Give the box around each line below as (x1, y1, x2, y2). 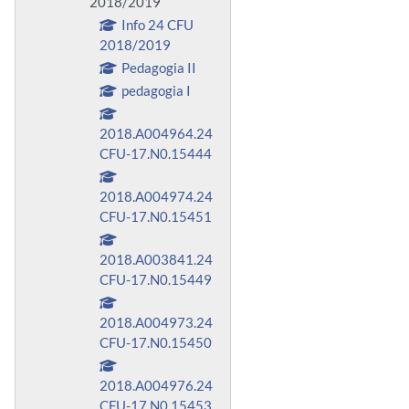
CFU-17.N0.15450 (100, 333, 212, 351)
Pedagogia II (121, 58, 196, 76)
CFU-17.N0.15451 (100, 207, 212, 225)
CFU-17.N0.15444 (100, 144, 212, 162)
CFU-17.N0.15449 (100, 270, 212, 288)
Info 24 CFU (121, 16, 194, 33)
